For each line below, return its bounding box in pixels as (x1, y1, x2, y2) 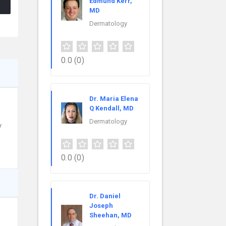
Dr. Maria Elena (89, 94, 138, 102)
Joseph (89, 202, 113, 210)
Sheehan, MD (89, 211, 132, 219)
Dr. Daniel (89, 192, 121, 200)
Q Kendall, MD (89, 104, 134, 112)
